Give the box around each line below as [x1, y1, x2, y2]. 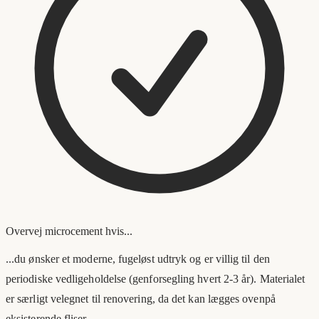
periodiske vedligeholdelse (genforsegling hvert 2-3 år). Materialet [6, 273, 305, 285]
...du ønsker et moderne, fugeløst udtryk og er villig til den [6, 253, 270, 265]
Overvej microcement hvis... [6, 225, 132, 237]
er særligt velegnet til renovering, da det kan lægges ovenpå [6, 293, 276, 305]
